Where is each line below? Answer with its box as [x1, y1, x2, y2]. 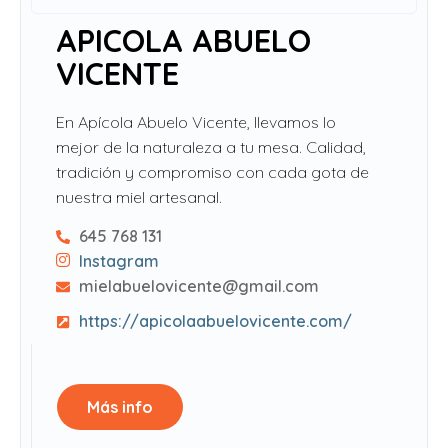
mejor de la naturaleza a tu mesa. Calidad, [56, 137, 366, 157]
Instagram [78, 251, 159, 272]
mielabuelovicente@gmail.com [78, 276, 319, 297]
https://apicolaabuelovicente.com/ [78, 311, 352, 332]
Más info [86, 397, 153, 418]
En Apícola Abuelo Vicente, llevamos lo [56, 112, 336, 132]
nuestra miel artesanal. [56, 187, 222, 207]
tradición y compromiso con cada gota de [56, 162, 369, 182]
